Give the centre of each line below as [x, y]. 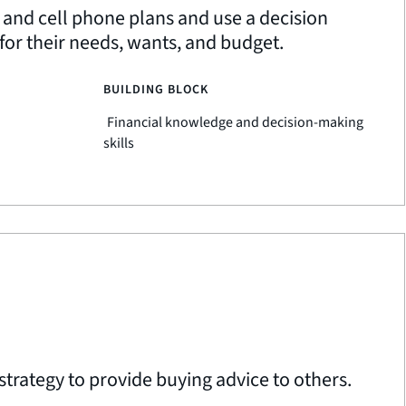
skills [118, 143]
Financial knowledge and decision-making [235, 122]
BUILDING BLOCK [155, 90]
